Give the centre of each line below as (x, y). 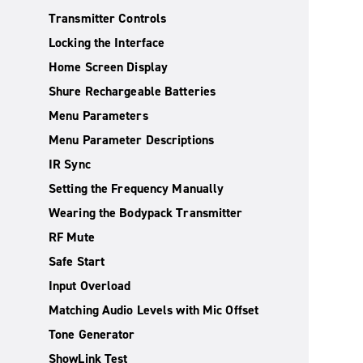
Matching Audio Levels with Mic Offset (154, 310)
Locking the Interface (107, 43)
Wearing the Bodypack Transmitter (146, 213)
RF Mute (72, 237)
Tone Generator (92, 334)
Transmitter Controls (108, 18)
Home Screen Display (109, 67)
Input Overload (90, 286)
